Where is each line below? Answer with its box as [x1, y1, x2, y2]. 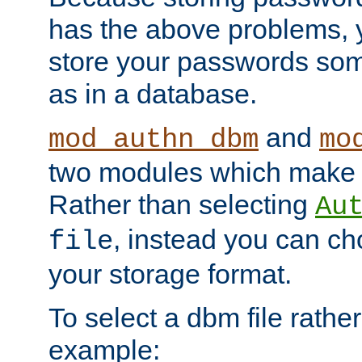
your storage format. [48, 259, 292, 289]
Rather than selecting [48, 189, 315, 220]
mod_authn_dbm [48, 124, 259, 155]
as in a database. [48, 78, 257, 109]
